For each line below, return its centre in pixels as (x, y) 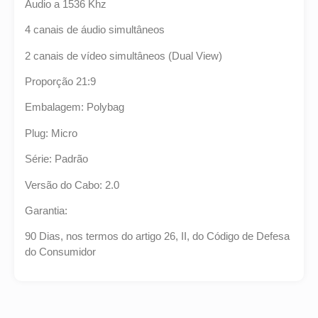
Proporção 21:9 (60, 82)
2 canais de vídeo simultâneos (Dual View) (124, 55)
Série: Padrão (56, 159)
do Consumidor (60, 252)
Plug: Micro (51, 133)
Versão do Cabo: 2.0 (72, 185)
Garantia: (46, 211)
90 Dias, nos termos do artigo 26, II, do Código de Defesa (157, 236)
